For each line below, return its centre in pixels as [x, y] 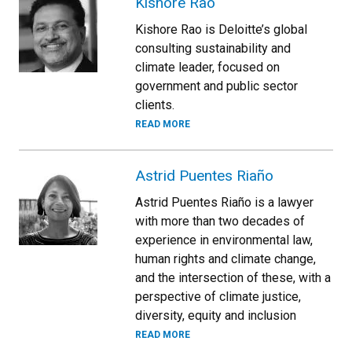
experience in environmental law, [224, 240]
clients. [155, 104]
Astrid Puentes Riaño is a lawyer [224, 202]
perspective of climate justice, [218, 296]
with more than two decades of [220, 221]
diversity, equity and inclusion [216, 315]
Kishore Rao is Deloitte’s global [221, 29]
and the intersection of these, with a [233, 277]
